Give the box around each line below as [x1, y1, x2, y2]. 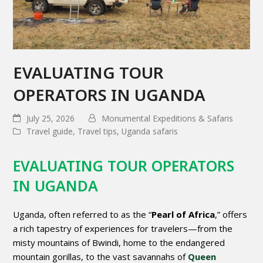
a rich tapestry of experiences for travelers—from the [13, 222, 233, 235]
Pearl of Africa [151, 208, 215, 221]
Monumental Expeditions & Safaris [102, 112, 234, 124]
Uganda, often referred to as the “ [13, 208, 152, 221]
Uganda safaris [122, 126, 178, 137]
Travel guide [26, 126, 73, 137]
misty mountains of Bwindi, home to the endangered [13, 237, 225, 249]
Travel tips [77, 126, 117, 137]
